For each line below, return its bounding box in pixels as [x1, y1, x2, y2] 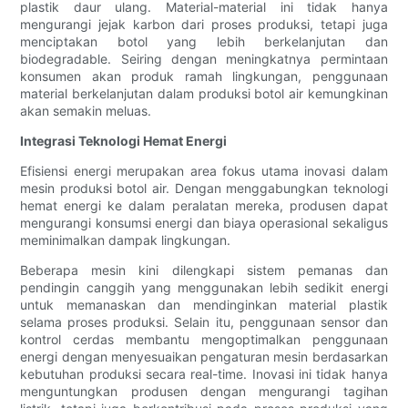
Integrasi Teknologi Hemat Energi [20, 133, 228, 149]
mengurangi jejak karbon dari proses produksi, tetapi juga [20, 16, 388, 33]
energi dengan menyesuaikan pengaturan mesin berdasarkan [20, 349, 388, 365]
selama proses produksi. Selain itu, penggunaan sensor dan [20, 314, 388, 331]
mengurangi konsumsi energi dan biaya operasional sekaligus [20, 215, 388, 231]
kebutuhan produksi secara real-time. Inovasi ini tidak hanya [20, 366, 388, 382]
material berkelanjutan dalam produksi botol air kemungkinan [20, 86, 388, 102]
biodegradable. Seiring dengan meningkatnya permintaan [20, 51, 388, 67]
